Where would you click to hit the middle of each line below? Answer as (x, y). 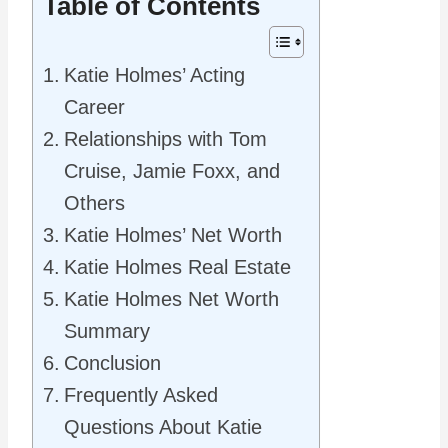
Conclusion (112, 363)
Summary (107, 331)
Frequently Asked (141, 395)
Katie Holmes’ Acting (154, 75)
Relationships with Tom (165, 139)
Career (94, 107)
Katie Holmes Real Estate (177, 267)
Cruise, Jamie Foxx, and (172, 171)
